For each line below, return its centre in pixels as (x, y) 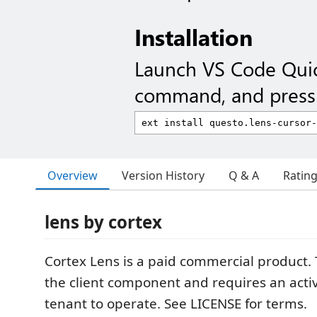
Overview (73, 175)
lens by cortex (103, 222)
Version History (163, 175)
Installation (194, 37)
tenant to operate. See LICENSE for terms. (176, 304)
